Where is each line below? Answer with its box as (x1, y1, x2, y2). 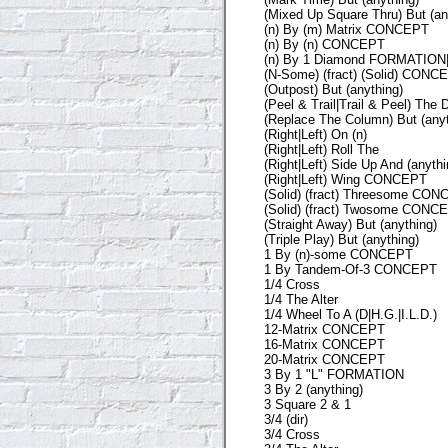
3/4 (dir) (264, 411, 308, 427)
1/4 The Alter (264, 291, 338, 307)
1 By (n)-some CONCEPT (264, 246, 413, 262)
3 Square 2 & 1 (264, 396, 351, 412)
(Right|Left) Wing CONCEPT (264, 171, 427, 187)
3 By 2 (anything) (264, 381, 363, 397)
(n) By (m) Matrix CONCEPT (264, 21, 429, 37)
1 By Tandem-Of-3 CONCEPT (264, 261, 437, 277)
